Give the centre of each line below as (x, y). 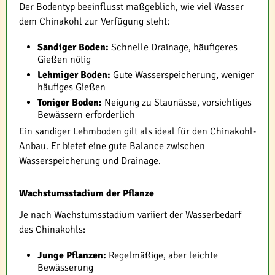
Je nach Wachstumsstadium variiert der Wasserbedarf (130, 215)
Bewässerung (65, 267)
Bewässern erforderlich (86, 114)
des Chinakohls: (52, 229)
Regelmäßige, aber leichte (162, 255)
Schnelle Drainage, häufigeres (173, 47)
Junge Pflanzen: (72, 255)
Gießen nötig (64, 59)
